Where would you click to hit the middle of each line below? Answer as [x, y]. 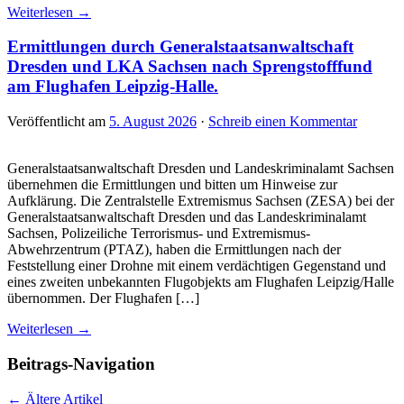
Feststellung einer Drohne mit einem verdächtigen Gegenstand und [197, 266]
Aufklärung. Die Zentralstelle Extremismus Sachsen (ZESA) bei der [201, 201]
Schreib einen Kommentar [283, 122]
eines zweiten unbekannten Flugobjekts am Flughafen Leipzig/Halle [201, 282]
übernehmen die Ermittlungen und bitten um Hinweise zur [172, 185]
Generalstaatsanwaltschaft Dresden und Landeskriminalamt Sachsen [201, 169]
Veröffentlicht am [58, 122]
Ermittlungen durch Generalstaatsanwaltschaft [180, 47]
